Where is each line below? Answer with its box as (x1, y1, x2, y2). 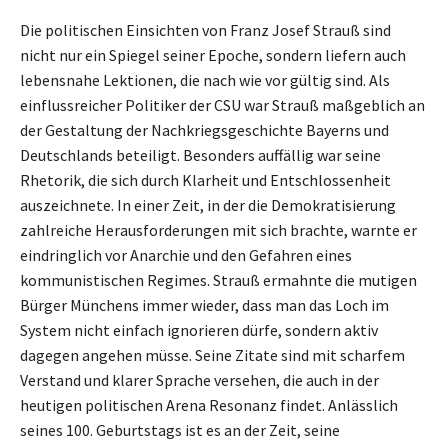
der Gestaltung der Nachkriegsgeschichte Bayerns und (20, 119, 389, 140)
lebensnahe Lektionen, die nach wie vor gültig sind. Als (20, 69, 390, 90)
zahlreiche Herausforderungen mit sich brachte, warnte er (20, 219, 417, 240)
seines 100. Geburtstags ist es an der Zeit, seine (20, 419, 340, 440)
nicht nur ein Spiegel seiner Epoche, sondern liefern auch (20, 44, 406, 65)
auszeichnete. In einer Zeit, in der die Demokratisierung (20, 194, 396, 215)
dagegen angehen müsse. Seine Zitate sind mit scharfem (20, 344, 405, 365)
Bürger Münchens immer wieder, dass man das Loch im (20, 294, 389, 315)
